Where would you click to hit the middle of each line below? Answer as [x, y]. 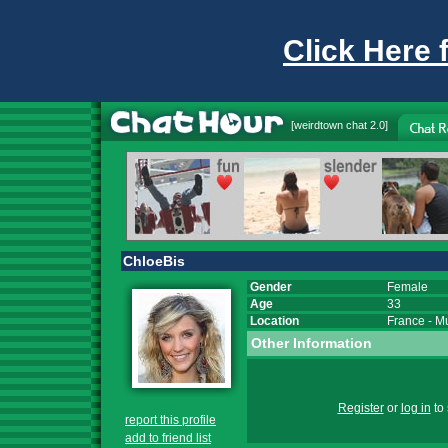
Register [360, 408]
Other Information [311, 343]
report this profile [170, 420]
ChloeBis [154, 261]
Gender [269, 287]
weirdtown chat [330, 125]
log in [415, 408]
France [406, 321]
